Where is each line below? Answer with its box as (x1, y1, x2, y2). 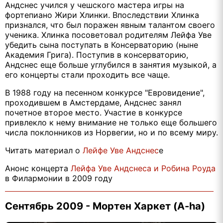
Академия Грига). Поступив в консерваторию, (5, 49, 188, 60)
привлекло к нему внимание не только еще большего (5, 117, 217, 127)
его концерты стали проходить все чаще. (5, 69, 170, 80)
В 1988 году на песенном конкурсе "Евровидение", (5, 87, 205, 98)
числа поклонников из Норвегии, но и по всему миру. (5, 127, 218, 137)
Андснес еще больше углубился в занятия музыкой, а (5, 59, 217, 70)
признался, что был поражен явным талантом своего (5, 19, 215, 30)
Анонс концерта (5, 163, 71, 173)
